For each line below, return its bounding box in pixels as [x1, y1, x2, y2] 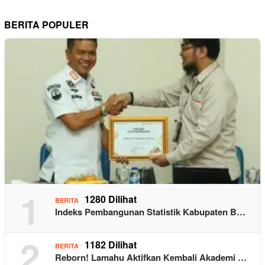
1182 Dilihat [85, 237, 137, 251]
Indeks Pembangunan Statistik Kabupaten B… [55, 205, 245, 218]
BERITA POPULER [4, 17, 89, 31]
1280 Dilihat [85, 192, 137, 206]
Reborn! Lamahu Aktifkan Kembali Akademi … [55, 250, 247, 264]
